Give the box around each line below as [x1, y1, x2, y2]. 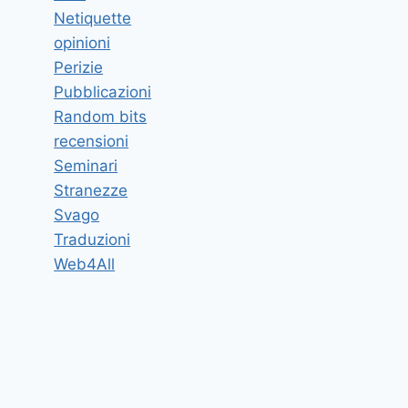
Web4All [54, 254, 116, 273]
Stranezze [54, 180, 128, 199]
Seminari [54, 156, 118, 175]
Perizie [54, 57, 104, 76]
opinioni [54, 33, 111, 52]
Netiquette [54, 8, 132, 27]
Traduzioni [54, 229, 131, 249]
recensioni [54, 131, 129, 150]
